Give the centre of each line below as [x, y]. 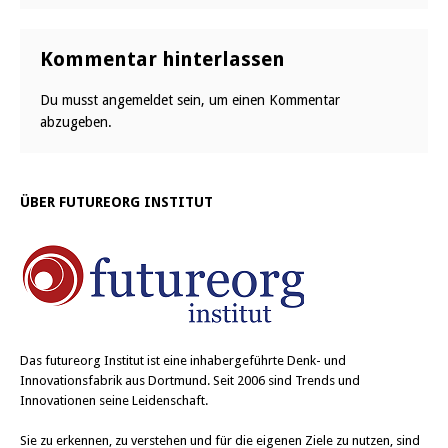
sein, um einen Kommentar [256, 100]
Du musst [71, 100]
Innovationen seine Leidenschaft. [114, 400]
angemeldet [137, 100]
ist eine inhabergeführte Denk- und [245, 360]
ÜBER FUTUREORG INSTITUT [116, 202]
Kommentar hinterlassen [162, 59]
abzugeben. [76, 122]
